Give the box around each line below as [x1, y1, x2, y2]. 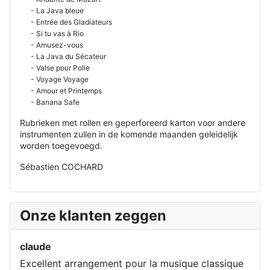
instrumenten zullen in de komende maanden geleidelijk [20, 128, 238, 139]
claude [20, 240, 51, 253]
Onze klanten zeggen [20, 206, 166, 224]
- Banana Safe [20, 97, 80, 107]
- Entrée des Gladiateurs [20, 17, 112, 27]
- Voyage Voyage [20, 74, 89, 84]
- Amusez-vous [20, 40, 83, 49]
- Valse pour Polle [20, 63, 90, 72]
